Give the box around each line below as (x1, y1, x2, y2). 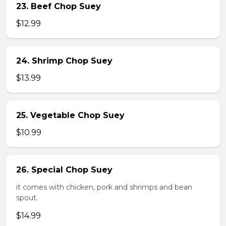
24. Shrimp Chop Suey (16, 56, 112, 66)
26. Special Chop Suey (16, 165, 112, 175)
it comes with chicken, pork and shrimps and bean (16, 183, 192, 192)
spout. (16, 193, 38, 202)
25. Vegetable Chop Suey (16, 110, 125, 120)
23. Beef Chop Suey (16, 2, 101, 11)
